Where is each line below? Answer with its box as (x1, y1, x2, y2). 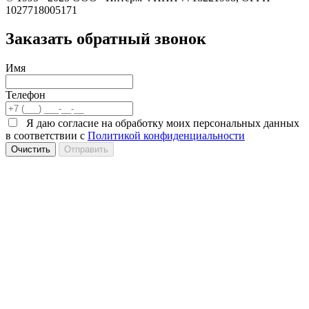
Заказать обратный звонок (6, 30, 206, 48)
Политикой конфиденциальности (88, 130, 245, 142)
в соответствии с (6, 130, 88, 142)
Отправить (64, 144, 108, 155)
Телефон (6, 89, 46, 101)
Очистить (11, 144, 50, 155)
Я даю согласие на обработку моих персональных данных (26, 117, 299, 130)
